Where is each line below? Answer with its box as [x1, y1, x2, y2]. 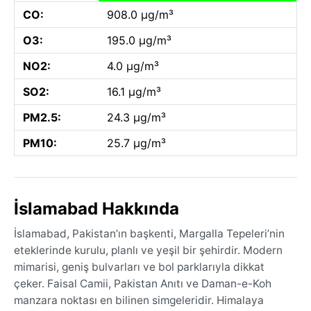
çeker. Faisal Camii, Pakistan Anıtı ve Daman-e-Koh [14, 276, 271, 290]
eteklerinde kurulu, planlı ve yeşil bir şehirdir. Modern [14, 243, 283, 257]
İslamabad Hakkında [14, 198, 179, 219]
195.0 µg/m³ [107, 33, 171, 47]
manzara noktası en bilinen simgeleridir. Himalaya [14, 293, 264, 307]
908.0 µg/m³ [107, 7, 174, 22]
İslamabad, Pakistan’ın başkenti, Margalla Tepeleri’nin [14, 226, 285, 240]
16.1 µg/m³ [107, 84, 161, 99]
